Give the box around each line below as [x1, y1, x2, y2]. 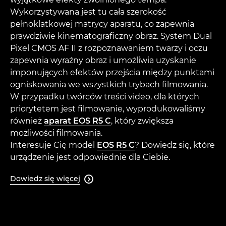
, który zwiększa [111, 116, 174, 126]
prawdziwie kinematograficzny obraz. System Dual [10, 31, 212, 41]
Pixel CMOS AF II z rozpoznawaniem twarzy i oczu [10, 43, 208, 53]
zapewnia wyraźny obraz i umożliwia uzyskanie [10, 55, 196, 66]
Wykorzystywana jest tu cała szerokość [10, 7, 166, 17]
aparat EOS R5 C [44, 116, 111, 126]
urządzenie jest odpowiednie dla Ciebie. [10, 152, 170, 162]
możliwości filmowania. [10, 128, 102, 138]
